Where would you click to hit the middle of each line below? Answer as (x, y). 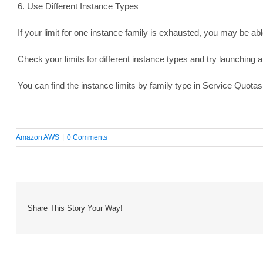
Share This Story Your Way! (75, 208)
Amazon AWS (37, 137)
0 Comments (87, 137)
